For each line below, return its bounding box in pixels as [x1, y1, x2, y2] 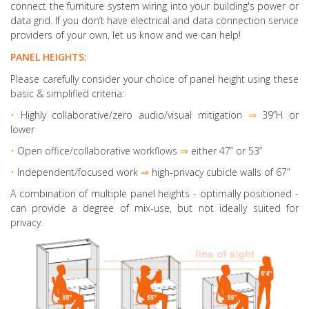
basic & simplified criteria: [10, 86, 127, 100]
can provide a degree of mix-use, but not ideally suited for [10, 201, 299, 215]
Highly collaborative [14, 108, 110, 121]
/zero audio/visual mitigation [109, 108, 242, 121]
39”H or [256, 108, 299, 121]
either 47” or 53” [188, 143, 262, 157]
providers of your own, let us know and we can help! [10, 28, 241, 41]
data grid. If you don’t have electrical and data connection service [10, 13, 299, 27]
